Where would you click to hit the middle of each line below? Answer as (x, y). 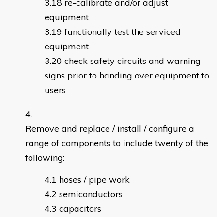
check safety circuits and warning (132, 61)
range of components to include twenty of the (117, 143)
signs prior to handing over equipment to (127, 76)
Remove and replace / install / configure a (110, 129)
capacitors (80, 209)
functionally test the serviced (123, 32)
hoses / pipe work (94, 180)
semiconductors (91, 194)
